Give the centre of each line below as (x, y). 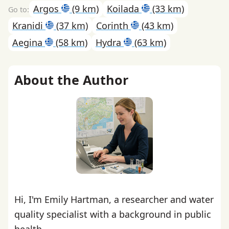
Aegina (29, 42)
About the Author (71, 80)
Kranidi (29, 25)
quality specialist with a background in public (113, 214)
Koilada (124, 8)
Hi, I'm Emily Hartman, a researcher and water (114, 199)
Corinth (113, 25)
